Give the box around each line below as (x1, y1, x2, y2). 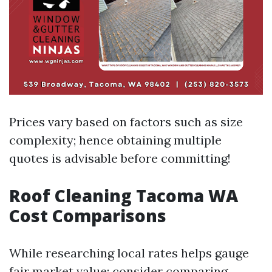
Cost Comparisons (9, 204, 166, 228)
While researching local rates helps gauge (9, 245, 249, 261)
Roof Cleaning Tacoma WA (9, 184, 238, 208)
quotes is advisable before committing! (9, 151, 231, 166)
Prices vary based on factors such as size (9, 114, 243, 130)
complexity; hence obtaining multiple (9, 132, 222, 148)
